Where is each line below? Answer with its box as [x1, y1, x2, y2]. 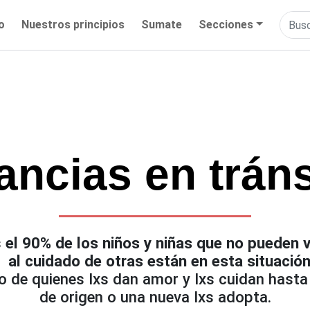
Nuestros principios [21, 18, 125, 32]
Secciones [199, 18, 254, 32]
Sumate [141, 18, 183, 32]
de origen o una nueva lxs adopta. [39, 288, 271, 307]
